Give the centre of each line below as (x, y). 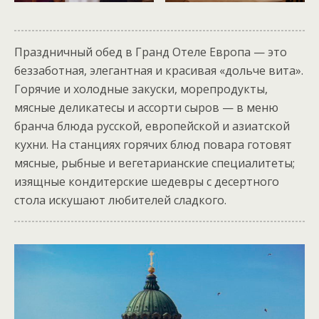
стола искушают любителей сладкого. (120, 200)
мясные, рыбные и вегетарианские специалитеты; (155, 163)
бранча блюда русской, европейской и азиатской (152, 126)
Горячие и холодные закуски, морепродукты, (141, 89)
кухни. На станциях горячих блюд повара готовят (153, 145)
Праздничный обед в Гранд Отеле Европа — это (151, 52)
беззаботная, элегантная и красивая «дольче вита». (159, 70)
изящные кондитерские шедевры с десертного (147, 182)
